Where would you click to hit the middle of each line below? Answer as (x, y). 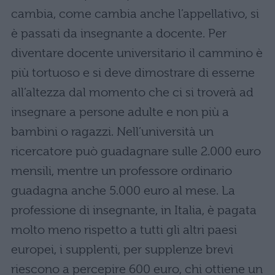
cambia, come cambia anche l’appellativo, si (135, 14)
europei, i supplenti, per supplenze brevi (122, 250)
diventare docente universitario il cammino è (137, 53)
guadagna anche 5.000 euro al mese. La (123, 191)
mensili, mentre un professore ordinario (122, 171)
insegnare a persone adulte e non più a (120, 112)
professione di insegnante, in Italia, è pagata (134, 211)
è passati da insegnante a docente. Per (119, 34)
